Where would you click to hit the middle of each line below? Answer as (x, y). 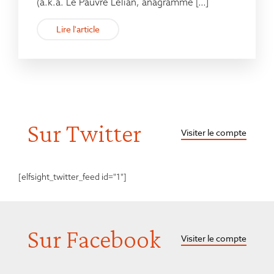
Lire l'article (78, 29)
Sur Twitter (84, 133)
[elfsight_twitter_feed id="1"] (72, 177)
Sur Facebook (94, 239)
